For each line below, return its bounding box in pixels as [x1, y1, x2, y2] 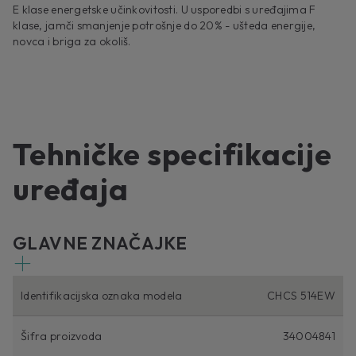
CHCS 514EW [267, 288, 335, 304]
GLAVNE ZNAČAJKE [13, 232, 188, 255]
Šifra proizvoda [21, 329, 103, 344]
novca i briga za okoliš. [13, 34, 131, 49]
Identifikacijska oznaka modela [21, 288, 183, 304]
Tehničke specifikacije [13, 135, 332, 174]
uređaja [13, 170, 129, 209]
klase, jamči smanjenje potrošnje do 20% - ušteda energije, [13, 18, 316, 33]
